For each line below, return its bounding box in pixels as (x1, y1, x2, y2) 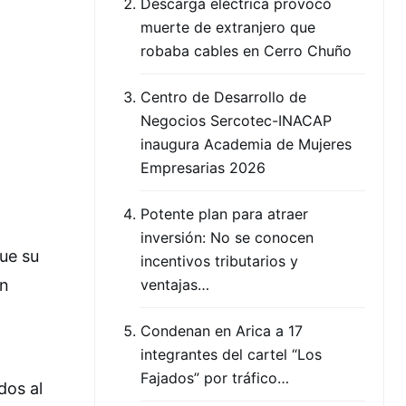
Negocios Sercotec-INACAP (140, 111, 332, 130)
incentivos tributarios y (140, 252, 298, 271)
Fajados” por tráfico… (140, 369, 289, 388)
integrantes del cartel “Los (140, 345, 322, 364)
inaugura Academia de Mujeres (140, 135, 352, 154)
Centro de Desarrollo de (140, 88, 306, 107)
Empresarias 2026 (140, 159, 266, 178)
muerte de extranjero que (140, 18, 315, 37)
